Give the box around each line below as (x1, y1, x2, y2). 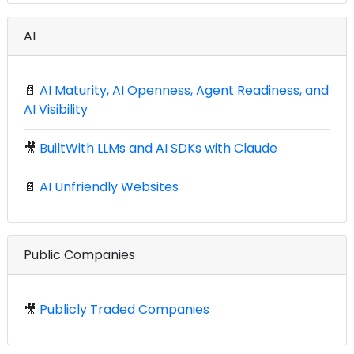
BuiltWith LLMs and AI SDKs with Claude (40, 138, 277, 157)
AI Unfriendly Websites (40, 177, 179, 196)
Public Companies (24, 245, 135, 264)
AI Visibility (24, 100, 88, 119)
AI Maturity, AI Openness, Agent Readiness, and (40, 81, 329, 100)
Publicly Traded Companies (40, 299, 209, 318)
